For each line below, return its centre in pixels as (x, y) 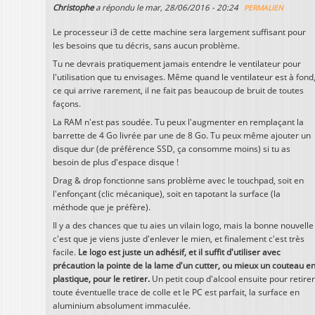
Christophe (73, 8)
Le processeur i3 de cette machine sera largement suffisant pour (179, 32)
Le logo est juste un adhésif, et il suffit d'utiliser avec (179, 252)
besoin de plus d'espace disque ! (116, 162)
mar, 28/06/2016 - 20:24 (192, 8)
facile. (65, 252)
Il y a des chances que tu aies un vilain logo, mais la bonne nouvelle (183, 225)
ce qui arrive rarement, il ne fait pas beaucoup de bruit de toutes (178, 90)
